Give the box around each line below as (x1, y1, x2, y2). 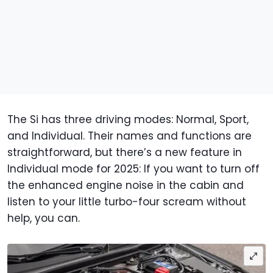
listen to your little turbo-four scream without (7, 194, 246, 210)
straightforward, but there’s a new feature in (7, 145, 242, 160)
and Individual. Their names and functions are (7, 129, 252, 144)
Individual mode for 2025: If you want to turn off (7, 161, 260, 177)
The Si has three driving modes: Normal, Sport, (7, 112, 249, 127)
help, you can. (7, 211, 83, 226)
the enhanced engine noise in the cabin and (7, 178, 244, 193)
